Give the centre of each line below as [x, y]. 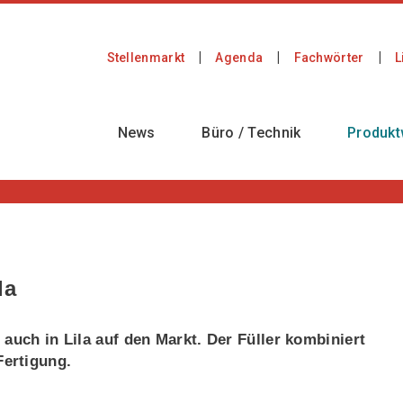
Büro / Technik [251, 133]
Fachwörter [329, 58]
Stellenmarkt [146, 58]
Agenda [239, 58]
